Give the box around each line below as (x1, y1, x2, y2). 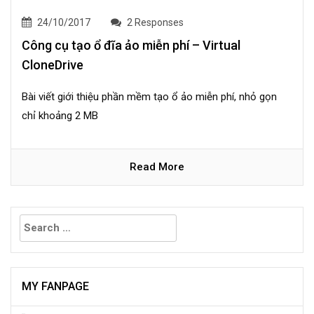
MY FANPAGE (22, 280, 89, 294)
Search (11, 210, 46, 223)
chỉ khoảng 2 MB (22, 109, 98, 123)
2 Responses (125, 17, 184, 29)
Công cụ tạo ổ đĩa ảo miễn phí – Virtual (22, 38, 240, 53)
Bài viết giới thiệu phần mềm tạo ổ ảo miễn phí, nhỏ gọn (22, 90, 277, 104)
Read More (130, 161, 184, 174)
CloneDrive (22, 57, 83, 73)
